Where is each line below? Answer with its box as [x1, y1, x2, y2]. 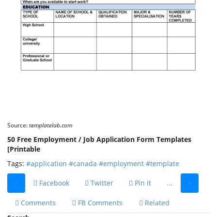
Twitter [89, 178, 113, 187]
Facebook [37, 178, 69, 187]
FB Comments [76, 198, 123, 207]
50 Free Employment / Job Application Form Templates [7, 134, 191, 144]
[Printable [7, 144, 40, 154]
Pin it [133, 178, 151, 187]
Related [143, 198, 170, 207]
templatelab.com [29, 121, 72, 129]
